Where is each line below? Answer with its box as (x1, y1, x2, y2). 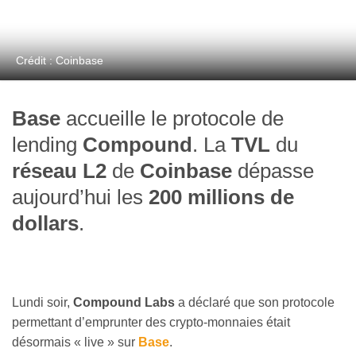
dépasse (232, 160, 314, 183)
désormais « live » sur (12, 335, 138, 350)
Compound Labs (73, 296, 175, 310)
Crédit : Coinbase (16, 54, 103, 68)
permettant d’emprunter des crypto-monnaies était (12, 315, 290, 330)
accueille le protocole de (60, 107, 284, 130)
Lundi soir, (12, 296, 73, 310)
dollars (12, 212, 79, 235)
